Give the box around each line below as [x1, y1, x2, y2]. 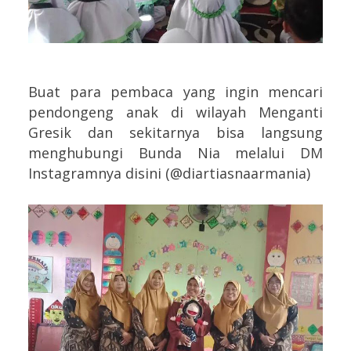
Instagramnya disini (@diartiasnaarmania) [28, 163, 310, 183]
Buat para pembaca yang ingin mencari [28, 81, 323, 101]
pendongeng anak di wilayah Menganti [28, 102, 323, 121]
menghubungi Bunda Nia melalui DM [28, 143, 323, 162]
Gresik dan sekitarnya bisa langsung [28, 122, 323, 142]
